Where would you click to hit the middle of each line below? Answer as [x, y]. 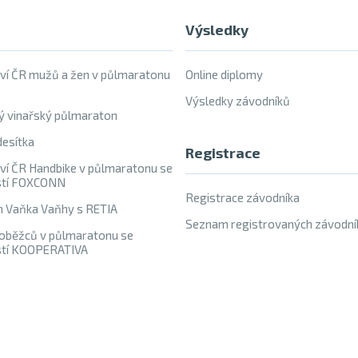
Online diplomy [224, 74]
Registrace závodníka [243, 197]
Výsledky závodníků [238, 101]
